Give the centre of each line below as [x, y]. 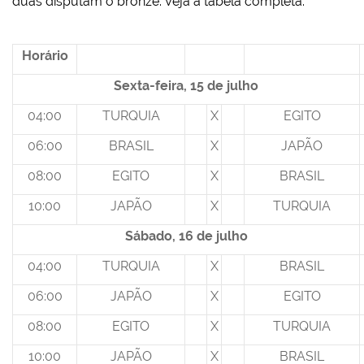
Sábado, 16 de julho [186, 236]
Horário [45, 56]
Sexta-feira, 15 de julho [186, 86]
